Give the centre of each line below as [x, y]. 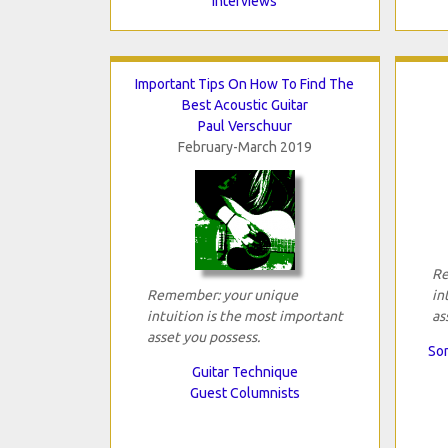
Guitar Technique [244, 371]
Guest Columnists [244, 392]
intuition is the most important [244, 315]
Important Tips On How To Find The [244, 83]
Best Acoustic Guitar [244, 104]
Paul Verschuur [244, 125]
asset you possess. [203, 336]
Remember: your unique [222, 294]
